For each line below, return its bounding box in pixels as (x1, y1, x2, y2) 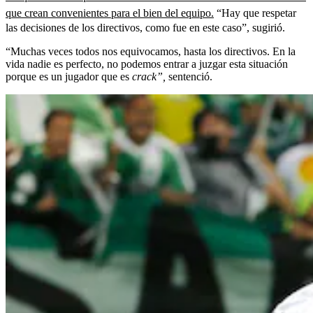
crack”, (132, 70, 168, 82)
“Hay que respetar (214, 6, 296, 19)
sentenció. (168, 70, 212, 82)
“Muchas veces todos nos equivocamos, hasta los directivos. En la (6, 45, 296, 57)
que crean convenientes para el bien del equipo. (6, 6, 214, 19)
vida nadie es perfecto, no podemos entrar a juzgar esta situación (6, 57, 288, 70)
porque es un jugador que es (6, 70, 132, 82)
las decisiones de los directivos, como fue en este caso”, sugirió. (6, 21, 285, 34)
